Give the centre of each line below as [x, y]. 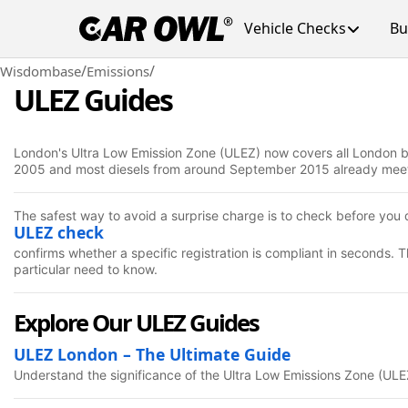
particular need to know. [86, 269]
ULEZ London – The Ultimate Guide [152, 354]
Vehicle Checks [295, 28]
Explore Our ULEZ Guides [136, 323]
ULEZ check [59, 232]
